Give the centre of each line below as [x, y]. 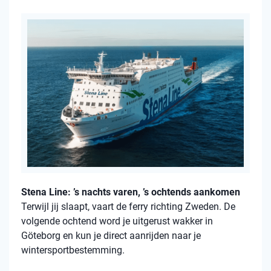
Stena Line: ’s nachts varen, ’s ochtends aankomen [131, 192]
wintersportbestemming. [73, 250]
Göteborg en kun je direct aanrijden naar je [111, 236]
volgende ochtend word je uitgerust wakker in [117, 221]
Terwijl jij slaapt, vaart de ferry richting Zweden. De [128, 207]
